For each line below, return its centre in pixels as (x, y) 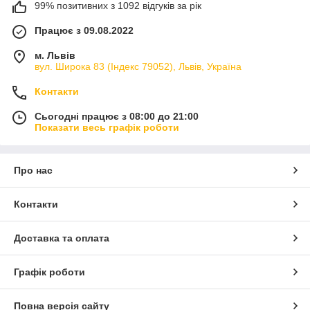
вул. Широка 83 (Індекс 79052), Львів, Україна (138, 66)
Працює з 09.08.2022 (84, 30)
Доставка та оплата (62, 238)
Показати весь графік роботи (107, 127)
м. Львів (55, 55)
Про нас (33, 170)
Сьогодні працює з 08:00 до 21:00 (117, 116)
